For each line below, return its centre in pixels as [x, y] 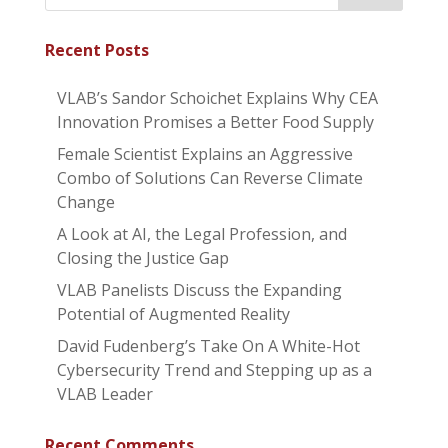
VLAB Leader [104, 393]
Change [85, 201]
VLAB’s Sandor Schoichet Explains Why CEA [217, 97]
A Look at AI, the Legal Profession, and [201, 233]
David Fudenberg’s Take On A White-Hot [208, 345]
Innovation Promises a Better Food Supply [215, 121]
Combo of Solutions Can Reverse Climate [209, 177]
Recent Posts [96, 49]
